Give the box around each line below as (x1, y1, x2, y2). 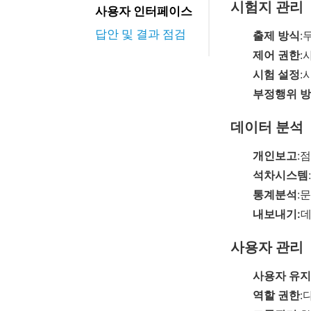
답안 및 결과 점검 (95, 28, 186, 41)
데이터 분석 (230, 118, 303, 135)
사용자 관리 (230, 238, 303, 255)
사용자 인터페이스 (95, 5, 192, 18)
